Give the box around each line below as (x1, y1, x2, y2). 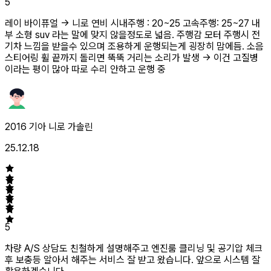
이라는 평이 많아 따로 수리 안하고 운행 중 (5, 63, 166, 75)
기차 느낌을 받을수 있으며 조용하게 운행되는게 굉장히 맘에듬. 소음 (5, 40, 264, 52)
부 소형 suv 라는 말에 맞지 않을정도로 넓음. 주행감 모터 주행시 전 (5, 28, 260, 41)
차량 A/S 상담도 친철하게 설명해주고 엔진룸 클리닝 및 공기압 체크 (5, 242, 263, 254)
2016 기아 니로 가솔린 (5, 120, 93, 132)
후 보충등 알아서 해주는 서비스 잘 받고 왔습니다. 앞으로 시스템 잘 (5, 253, 260, 266)
